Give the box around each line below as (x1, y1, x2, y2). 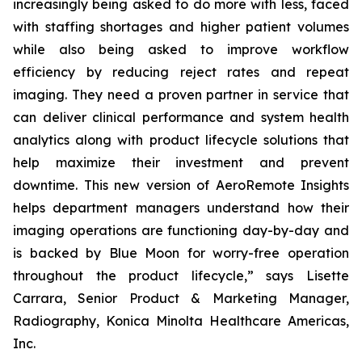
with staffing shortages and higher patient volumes (13, 19, 349, 35)
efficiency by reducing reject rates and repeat (13, 64, 349, 80)
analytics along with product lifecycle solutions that (13, 132, 349, 148)
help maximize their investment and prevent (13, 154, 349, 170)
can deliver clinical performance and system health (13, 109, 349, 125)
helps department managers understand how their (13, 200, 349, 216)
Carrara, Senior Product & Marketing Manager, (13, 290, 349, 306)
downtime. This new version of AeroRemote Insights (13, 177, 349, 193)
